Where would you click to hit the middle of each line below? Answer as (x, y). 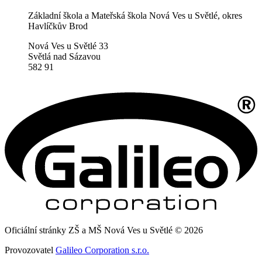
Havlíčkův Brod (58, 26)
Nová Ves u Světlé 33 (68, 46)
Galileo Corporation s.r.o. (102, 250)
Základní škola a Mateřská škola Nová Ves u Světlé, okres (135, 15)
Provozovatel (30, 250)
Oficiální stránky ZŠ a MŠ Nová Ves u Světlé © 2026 (104, 230)
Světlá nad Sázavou (64, 56)
